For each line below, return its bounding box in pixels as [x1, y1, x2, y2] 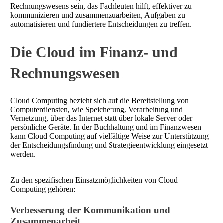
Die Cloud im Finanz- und [10, 44, 178, 61]
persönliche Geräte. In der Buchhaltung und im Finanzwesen [10, 123, 201, 132]
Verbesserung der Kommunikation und [10, 205, 170, 216]
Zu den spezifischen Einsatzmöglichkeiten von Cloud [10, 176, 178, 185]
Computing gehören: [10, 185, 75, 194]
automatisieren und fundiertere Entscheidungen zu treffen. [10, 20, 192, 29]
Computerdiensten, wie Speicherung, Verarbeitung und [10, 105, 183, 114]
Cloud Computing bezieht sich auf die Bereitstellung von [10, 96, 189, 105]
